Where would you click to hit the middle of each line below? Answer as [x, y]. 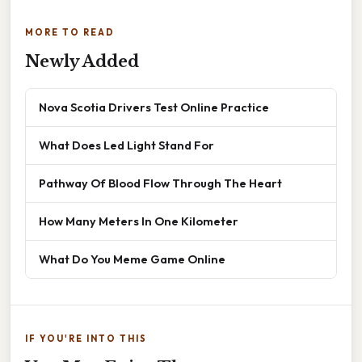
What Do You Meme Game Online [132, 259]
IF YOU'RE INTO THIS [86, 338]
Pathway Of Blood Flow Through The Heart [160, 183]
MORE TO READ [70, 32]
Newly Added [82, 61]
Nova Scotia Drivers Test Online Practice [154, 107]
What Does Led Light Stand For [126, 145]
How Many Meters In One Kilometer [139, 221]
